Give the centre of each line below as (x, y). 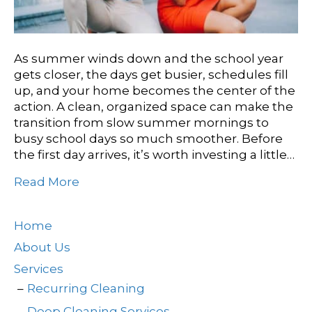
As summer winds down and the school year (149, 59)
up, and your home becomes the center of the (155, 91)
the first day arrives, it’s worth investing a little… (154, 155)
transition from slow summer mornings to (141, 123)
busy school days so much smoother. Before (148, 139)
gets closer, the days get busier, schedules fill (151, 75)
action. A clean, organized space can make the (154, 107)
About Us (42, 248)
